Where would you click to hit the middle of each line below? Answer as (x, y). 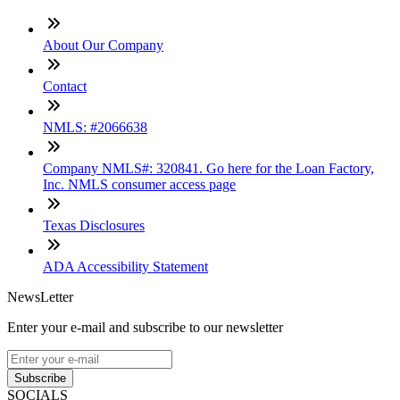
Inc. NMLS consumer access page (139, 184)
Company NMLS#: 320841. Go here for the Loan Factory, (208, 168)
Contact (65, 86)
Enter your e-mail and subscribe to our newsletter (145, 327)
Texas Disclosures (94, 225)
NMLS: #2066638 (95, 127)
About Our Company (103, 45)
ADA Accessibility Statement (125, 266)
